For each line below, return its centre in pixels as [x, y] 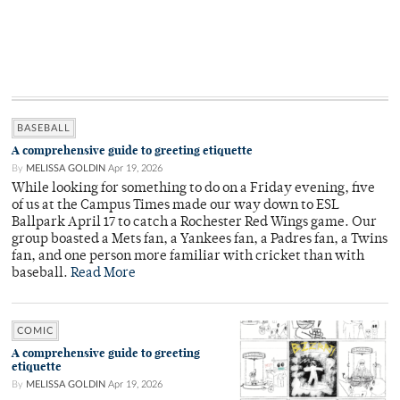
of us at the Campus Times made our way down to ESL [175, 206]
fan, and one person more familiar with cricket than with [188, 257]
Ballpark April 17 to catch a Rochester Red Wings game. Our [194, 223]
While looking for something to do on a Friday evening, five [193, 189]
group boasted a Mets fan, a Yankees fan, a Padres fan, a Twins [200, 240]
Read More [103, 274]
